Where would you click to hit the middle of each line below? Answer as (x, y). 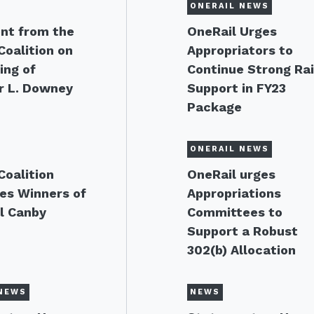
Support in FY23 (237, 88)
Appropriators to (240, 50)
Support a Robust (243, 231)
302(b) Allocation (242, 250)
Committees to (235, 212)
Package (215, 107)
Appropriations (234, 193)
